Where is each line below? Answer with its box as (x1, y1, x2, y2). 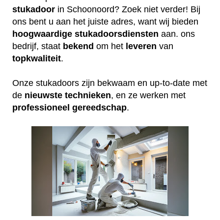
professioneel (12, 102, 70, 112)
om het (94, 41, 126, 51)
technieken (65, 90, 111, 100)
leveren (126, 41, 157, 51)
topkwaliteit (12, 53, 61, 63)
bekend (63, 41, 94, 51)
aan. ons (159, 28, 195, 39)
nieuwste (25, 90, 62, 100)
